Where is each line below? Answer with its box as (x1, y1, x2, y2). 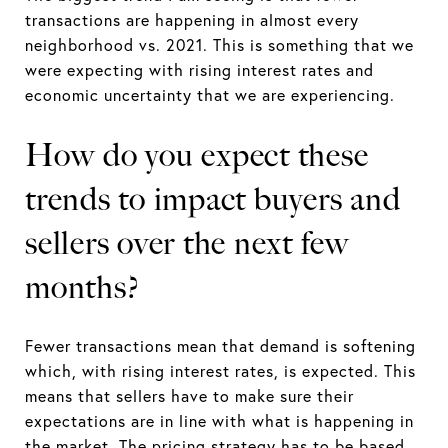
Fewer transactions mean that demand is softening (25, 335, 416, 356)
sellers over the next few (25, 223, 350, 262)
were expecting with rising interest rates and (25, 59, 374, 80)
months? (25, 267, 140, 306)
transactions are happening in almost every (25, 9, 359, 30)
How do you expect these (25, 135, 369, 174)
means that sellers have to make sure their (25, 385, 354, 406)
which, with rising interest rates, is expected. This (25, 360, 416, 381)
